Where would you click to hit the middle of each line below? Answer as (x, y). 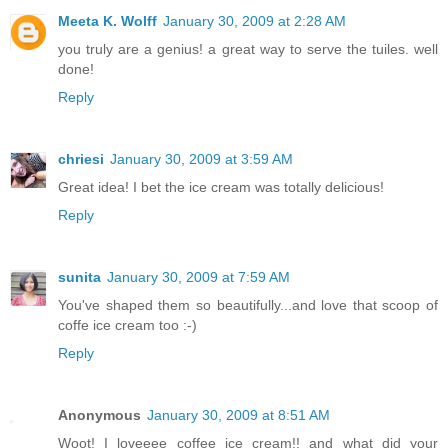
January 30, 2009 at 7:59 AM (198, 277)
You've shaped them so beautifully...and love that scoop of (248, 305)
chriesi (81, 159)
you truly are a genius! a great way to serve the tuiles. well (248, 49)
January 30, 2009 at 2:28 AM (254, 21)
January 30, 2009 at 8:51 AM (238, 415)
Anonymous (99, 415)
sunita (79, 277)
